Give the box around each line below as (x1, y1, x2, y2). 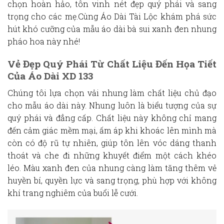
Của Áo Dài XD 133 (7, 69, 93, 82)
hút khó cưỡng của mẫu (7, 23, 102, 34)
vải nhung (87, 87, 127, 98)
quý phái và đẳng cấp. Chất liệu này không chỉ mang (7, 112, 216, 123)
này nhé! (44, 35, 80, 46)
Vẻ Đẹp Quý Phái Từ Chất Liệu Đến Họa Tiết (7, 57, 216, 70)
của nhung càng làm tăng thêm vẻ (79, 162, 216, 173)
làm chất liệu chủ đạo (127, 87, 217, 98)
